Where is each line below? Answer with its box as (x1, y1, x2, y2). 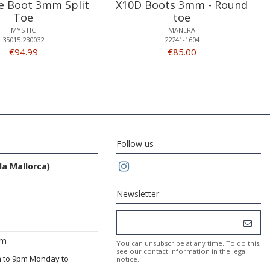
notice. (116, 254, 139, 264)
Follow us (116, 138, 154, 150)
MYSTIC (11, 25, 36, 35)
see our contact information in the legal (116, 246, 247, 256)
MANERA (168, 25, 196, 35)
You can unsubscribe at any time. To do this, (116, 239, 261, 248)
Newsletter (116, 188, 159, 200)
